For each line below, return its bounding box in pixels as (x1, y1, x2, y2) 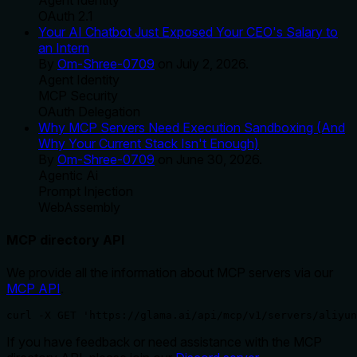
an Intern (38, 39, 89, 56)
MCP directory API (6, 232, 124, 249)
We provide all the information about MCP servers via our (6, 265, 333, 281)
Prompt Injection (38, 182, 133, 199)
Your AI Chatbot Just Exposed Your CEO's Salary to (38, 23, 338, 40)
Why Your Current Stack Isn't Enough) (38, 135, 259, 151)
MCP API (6, 280, 61, 297)
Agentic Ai (38, 167, 98, 183)
